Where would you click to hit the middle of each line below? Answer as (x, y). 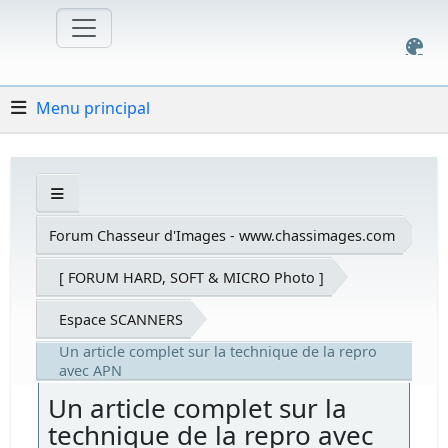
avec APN (91, 370)
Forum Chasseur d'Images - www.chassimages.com (222, 235)
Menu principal (93, 107)
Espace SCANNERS (121, 319)
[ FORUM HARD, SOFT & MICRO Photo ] (192, 277)
